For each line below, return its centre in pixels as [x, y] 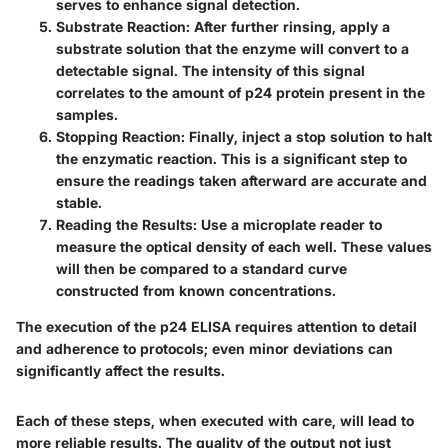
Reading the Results [124, 224]
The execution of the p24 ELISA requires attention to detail [216, 326]
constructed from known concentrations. [196, 290]
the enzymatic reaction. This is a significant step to [231, 158]
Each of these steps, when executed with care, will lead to [215, 420]
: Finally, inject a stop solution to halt [306, 136]
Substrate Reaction [121, 26]
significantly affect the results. [120, 370]
